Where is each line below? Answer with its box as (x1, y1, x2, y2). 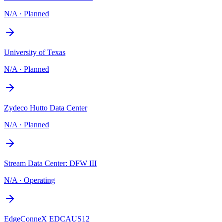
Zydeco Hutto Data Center (4, 103, 87, 112)
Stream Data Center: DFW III (4, 159, 97, 167)
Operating (24, 175, 55, 184)
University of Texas (4, 48, 65, 56)
